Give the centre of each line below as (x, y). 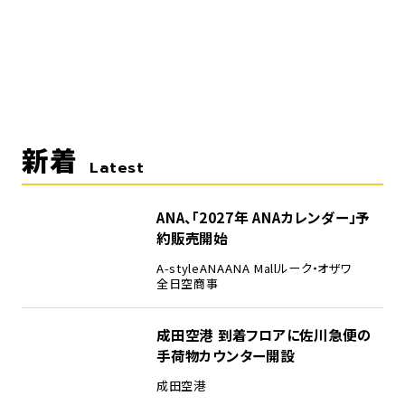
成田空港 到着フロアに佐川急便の (264, 335)
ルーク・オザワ (315, 268)
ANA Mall (251, 268)
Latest (118, 168)
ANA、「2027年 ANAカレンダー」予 (263, 217)
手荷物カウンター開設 (225, 356)
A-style (178, 268)
